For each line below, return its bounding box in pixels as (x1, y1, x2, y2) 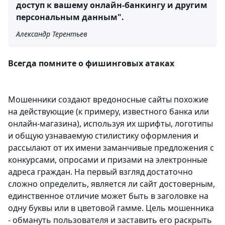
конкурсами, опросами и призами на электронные (8, 154, 207, 166)
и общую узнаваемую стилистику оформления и (8, 130, 198, 142)
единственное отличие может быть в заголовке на (8, 190, 208, 202)
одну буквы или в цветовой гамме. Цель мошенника (8, 202, 214, 214)
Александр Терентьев (16, 29, 87, 39)
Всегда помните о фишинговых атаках (8, 58, 174, 69)
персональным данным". (16, 12, 124, 23)
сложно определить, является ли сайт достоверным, (8, 178, 215, 190)
